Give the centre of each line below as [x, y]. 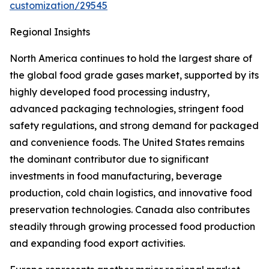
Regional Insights [50, 32]
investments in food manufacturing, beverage [116, 176]
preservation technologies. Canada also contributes [130, 210]
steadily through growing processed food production [132, 227]
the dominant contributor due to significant [109, 159]
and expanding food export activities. [97, 243]
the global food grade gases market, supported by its [134, 75]
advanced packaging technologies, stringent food [127, 109]
